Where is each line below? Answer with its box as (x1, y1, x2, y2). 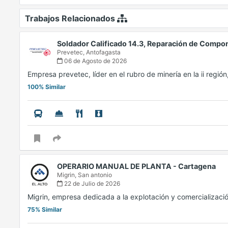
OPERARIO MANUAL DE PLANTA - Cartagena (57, 162, 216, 170)
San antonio (78, 171, 112, 179)
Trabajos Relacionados (25, 13, 117, 23)
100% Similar (27, 83, 66, 91)
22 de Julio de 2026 (63, 180, 120, 187)
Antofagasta (86, 48, 121, 56)
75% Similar (27, 206, 62, 213)
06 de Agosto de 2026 (63, 57, 127, 65)
